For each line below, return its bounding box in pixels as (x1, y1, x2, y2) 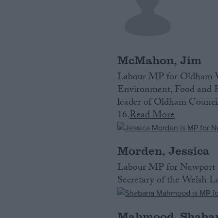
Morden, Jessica (117, 142, 210, 159)
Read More (129, 107, 175, 124)
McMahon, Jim (117, 51, 202, 68)
